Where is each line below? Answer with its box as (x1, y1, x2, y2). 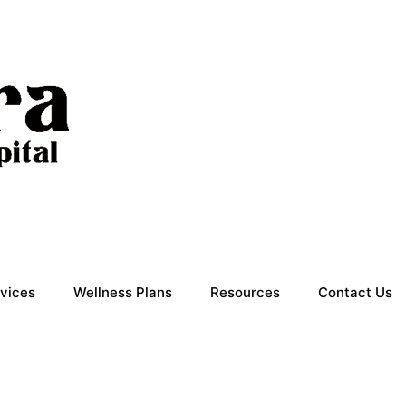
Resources (210, 284, 280, 301)
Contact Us (318, 284, 392, 301)
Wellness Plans (73, 284, 172, 301)
